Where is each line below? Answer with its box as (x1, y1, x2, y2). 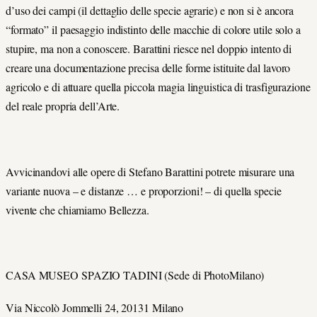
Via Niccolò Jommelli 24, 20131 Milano (6, 300, 184, 316)
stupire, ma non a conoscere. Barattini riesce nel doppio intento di (6, 41, 292, 57)
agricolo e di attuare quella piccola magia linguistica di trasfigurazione (6, 79, 311, 95)
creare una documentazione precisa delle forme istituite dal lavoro (6, 60, 291, 76)
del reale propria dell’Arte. (6, 98, 120, 114)
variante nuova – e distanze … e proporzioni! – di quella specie (6, 183, 282, 198)
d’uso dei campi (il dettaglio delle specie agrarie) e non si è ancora (6, 3, 294, 18)
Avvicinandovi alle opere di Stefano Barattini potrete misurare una (6, 163, 295, 179)
